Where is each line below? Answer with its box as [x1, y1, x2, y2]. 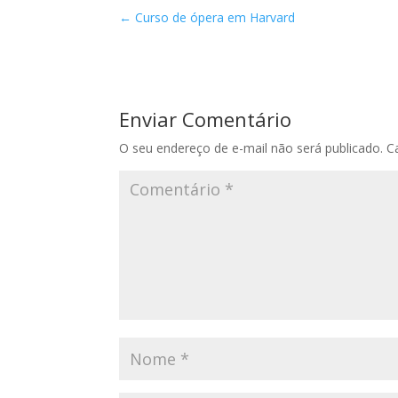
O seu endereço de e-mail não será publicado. [119, 139, 384, 156]
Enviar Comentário [119, 106, 292, 132]
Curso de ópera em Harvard [131, 9, 296, 26]
